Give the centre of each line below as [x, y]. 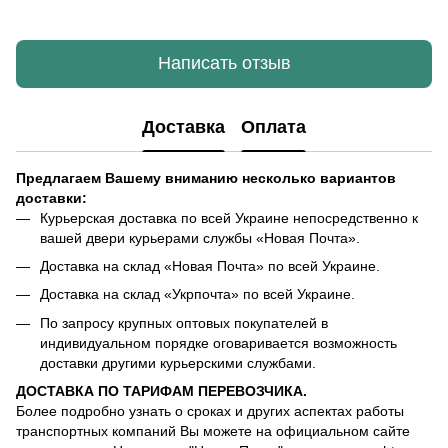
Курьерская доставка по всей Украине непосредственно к [229, 217]
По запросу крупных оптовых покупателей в [184, 322]
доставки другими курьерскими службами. [178, 362]
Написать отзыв [224, 63]
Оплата [273, 127]
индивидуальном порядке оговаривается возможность [218, 342]
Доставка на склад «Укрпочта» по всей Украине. [197, 294]
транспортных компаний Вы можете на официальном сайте [213, 431]
